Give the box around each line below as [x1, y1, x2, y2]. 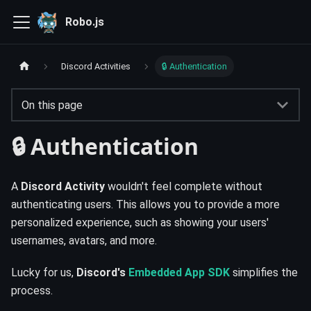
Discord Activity [21, 180, 105, 194]
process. [11, 284, 53, 298]
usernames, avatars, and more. [11, 234, 157, 248]
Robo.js [65, 15, 104, 28]
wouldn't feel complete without [105, 180, 262, 194]
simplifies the [230, 266, 298, 280]
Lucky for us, [11, 266, 76, 280]
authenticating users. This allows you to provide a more [11, 198, 280, 212]
